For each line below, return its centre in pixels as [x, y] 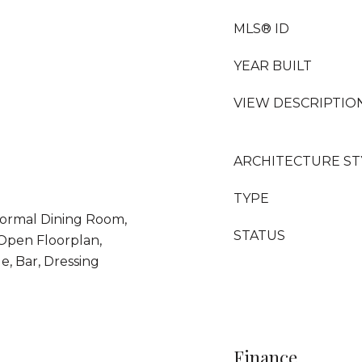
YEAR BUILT [273, 66]
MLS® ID [261, 29]
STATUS [259, 236]
